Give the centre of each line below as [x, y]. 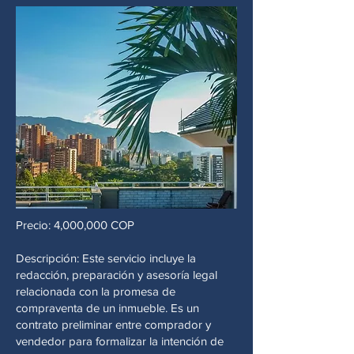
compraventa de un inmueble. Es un [107, 308]
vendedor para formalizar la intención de [120, 341]
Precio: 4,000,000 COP [75, 225]
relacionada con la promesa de [96, 291]
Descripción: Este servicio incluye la [106, 258]
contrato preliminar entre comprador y [113, 324]
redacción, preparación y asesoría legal [117, 275]
